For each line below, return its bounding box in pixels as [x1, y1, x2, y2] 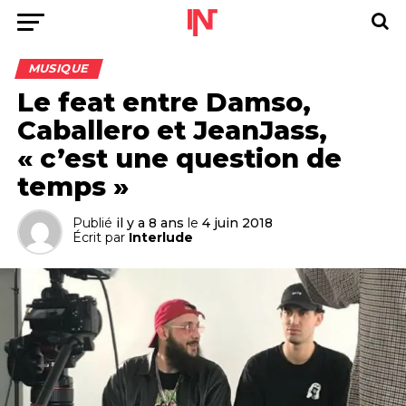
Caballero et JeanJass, [16, 114, 327, 146]
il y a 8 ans [115, 215, 184, 231]
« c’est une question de [16, 142, 342, 174]
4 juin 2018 [201, 215, 273, 231]
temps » [16, 170, 129, 202]
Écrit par [72, 229, 125, 246]
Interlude [128, 229, 193, 246]
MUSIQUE [26, 62, 91, 75]
